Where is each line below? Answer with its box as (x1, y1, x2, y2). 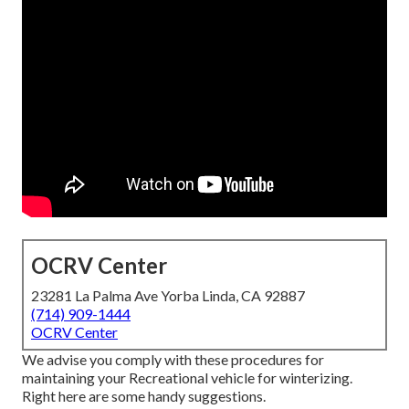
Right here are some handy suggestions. (22, 387, 266, 405)
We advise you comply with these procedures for (22, 351, 324, 369)
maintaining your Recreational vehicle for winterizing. (22, 369, 352, 387)
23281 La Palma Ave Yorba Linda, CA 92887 (31, 287, 305, 305)
